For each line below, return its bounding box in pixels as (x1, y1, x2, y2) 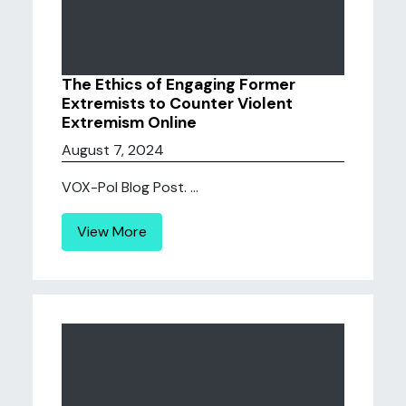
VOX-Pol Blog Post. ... (62, 178, 198, 197)
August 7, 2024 (62, 140, 164, 159)
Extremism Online (62, 112, 197, 132)
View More (77, 222, 147, 241)
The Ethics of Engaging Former (62, 74, 295, 94)
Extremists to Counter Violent (62, 93, 293, 113)
